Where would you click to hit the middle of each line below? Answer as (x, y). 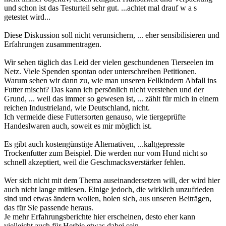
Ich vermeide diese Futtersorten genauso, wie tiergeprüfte (95, 117)
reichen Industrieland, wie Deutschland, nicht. (77, 108)
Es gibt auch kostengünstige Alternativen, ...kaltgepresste (94, 144)
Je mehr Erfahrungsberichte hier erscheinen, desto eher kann (100, 217)
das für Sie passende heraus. (49, 208)
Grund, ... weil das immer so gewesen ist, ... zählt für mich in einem (111, 99)
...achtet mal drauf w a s (159, 8)
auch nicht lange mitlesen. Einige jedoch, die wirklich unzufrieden (109, 190)
